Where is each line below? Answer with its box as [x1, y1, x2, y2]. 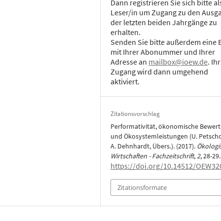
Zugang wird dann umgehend [110, 66, 209, 76]
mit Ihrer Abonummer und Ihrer [110, 46, 216, 57]
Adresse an [110, 56, 149, 67]
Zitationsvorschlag [110, 109, 160, 118]
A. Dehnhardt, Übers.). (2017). [110, 141, 197, 150]
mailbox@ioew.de [148, 56, 208, 67]
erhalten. [110, 27, 141, 37]
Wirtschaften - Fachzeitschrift [110, 151, 194, 160]
